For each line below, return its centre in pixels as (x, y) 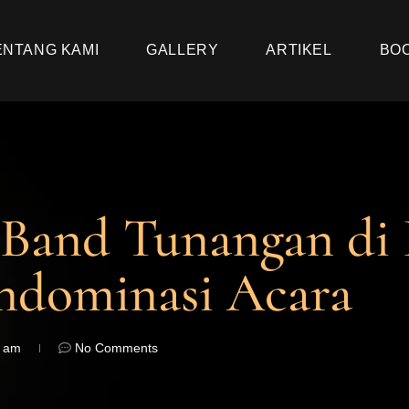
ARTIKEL (299, 50)
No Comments (116, 347)
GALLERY (183, 50)
